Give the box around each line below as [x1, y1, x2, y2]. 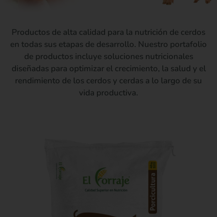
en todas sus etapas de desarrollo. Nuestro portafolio [10, 39, 207, 50]
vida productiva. [79, 87, 138, 98]
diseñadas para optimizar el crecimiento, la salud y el [11, 63, 206, 74]
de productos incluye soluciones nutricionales [24, 51, 193, 62]
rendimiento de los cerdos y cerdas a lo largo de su [15, 75, 202, 86]
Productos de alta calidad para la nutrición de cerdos [12, 27, 205, 38]
